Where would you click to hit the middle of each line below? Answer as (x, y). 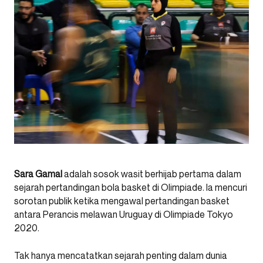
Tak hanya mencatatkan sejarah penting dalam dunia (121, 255)
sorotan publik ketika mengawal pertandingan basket (122, 200)
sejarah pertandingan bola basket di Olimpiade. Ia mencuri (131, 187)
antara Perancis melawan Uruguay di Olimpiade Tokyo (124, 214)
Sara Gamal (38, 173)
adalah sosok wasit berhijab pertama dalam (152, 173)
